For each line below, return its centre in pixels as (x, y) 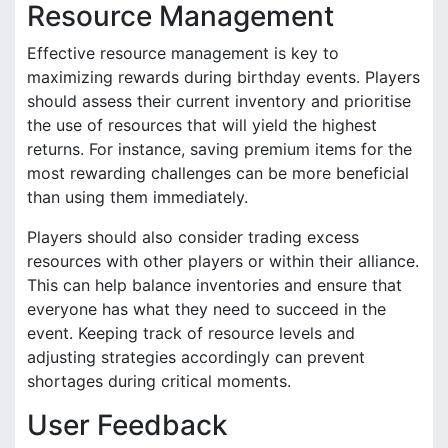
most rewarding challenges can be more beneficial (218, 172)
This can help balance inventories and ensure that (214, 284)
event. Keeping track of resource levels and (191, 332)
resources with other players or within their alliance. (223, 260)
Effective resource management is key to (183, 52)
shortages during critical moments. (159, 380)
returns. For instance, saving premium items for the (219, 148)
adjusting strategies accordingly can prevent (196, 356)
